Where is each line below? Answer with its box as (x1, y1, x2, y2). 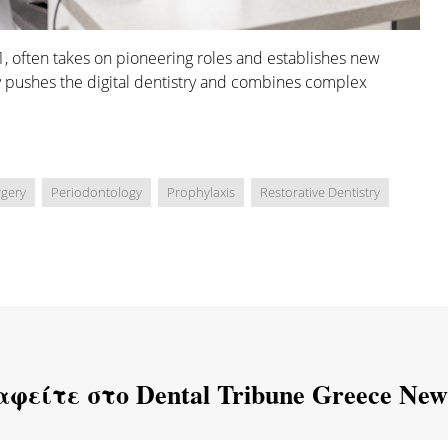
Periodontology (51, 183, 142, 202)
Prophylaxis (167, 183, 235, 202)
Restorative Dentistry (260, 183, 380, 202)
